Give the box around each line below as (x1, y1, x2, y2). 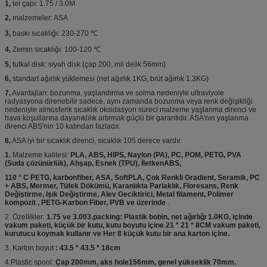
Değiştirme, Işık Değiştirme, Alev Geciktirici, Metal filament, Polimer (5, 190, 234, 198)
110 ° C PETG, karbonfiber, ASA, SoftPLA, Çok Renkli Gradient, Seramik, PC (5, 173, 260, 182)
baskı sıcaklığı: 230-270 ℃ (11, 29, 98, 38)
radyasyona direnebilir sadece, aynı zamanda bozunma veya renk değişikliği (5, 97, 253, 105)
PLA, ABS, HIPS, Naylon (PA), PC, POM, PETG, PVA (70, 150, 241, 159)
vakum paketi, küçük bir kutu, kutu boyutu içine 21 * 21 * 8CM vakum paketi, (5, 221, 260, 229)
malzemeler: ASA (11, 13, 68, 22)
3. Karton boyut (5, 243, 55, 252)
